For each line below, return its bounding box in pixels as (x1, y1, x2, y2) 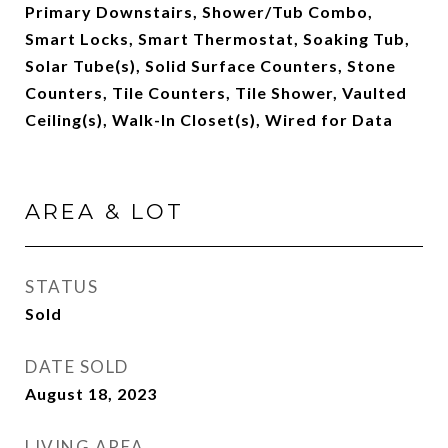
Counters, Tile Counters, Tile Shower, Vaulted (25, 83, 407, 102)
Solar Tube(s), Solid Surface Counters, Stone (25, 56, 396, 75)
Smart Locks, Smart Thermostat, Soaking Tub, (25, 29, 410, 48)
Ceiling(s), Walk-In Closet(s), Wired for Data (25, 110, 393, 129)
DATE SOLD (25, 356, 129, 377)
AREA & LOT (25, 199, 184, 224)
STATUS (25, 276, 98, 297)
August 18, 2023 (25, 384, 157, 403)
